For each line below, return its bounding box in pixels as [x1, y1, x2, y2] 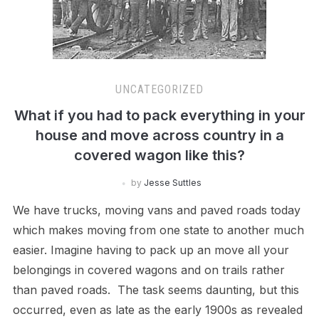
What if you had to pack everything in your [14, 107, 305, 125]
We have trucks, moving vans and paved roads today [12, 203, 300, 218]
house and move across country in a [35, 127, 284, 145]
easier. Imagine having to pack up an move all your [12, 243, 289, 258]
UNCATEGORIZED [115, 83, 204, 97]
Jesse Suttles [143, 177, 202, 189]
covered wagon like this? [74, 147, 245, 164]
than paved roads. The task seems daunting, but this [12, 283, 299, 298]
